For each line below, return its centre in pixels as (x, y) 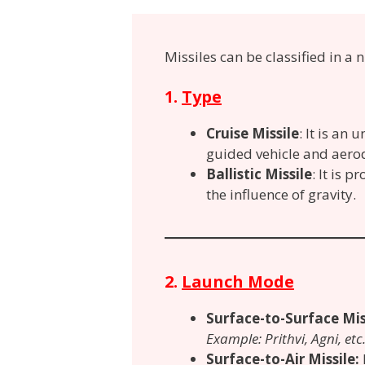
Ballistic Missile (259, 174)
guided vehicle (253, 154)
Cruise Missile (253, 134)
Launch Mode (238, 282)
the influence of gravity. (281, 195)
